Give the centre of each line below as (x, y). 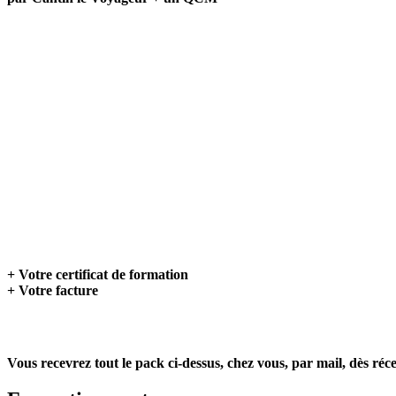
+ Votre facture (53, 290)
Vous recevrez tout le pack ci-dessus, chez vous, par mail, (178, 362)
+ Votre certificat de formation (98, 274)
